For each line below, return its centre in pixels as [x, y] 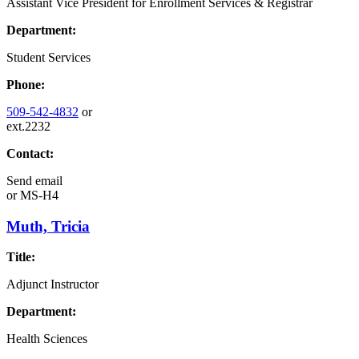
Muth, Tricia [48, 226]
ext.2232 [28, 126]
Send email [34, 180]
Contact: [30, 153]
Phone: [26, 84]
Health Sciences [47, 339]
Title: [21, 257]
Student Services [48, 57]
